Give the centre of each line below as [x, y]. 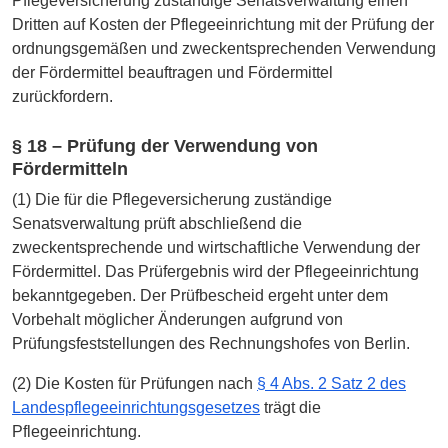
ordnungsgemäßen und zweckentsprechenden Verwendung [224, 48]
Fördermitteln [70, 169]
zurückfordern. [62, 96]
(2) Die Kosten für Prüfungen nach [134, 384]
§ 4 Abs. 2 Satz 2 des [331, 384]
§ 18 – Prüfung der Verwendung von [165, 146]
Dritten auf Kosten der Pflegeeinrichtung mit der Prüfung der [223, 24]
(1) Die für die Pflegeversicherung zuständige [172, 200]
